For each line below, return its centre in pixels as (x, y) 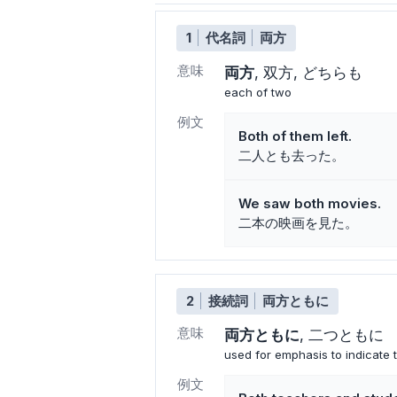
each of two (258, 92)
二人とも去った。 (292, 155)
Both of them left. (295, 136)
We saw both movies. (310, 203)
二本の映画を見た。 (298, 222)
